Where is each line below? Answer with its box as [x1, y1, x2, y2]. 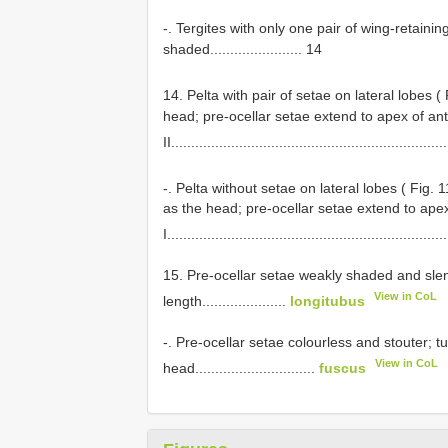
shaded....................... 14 [163, 41, 322, 58]
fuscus [319, 359, 366, 376]
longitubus [290, 292, 365, 309]
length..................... [163, 292, 290, 309]
